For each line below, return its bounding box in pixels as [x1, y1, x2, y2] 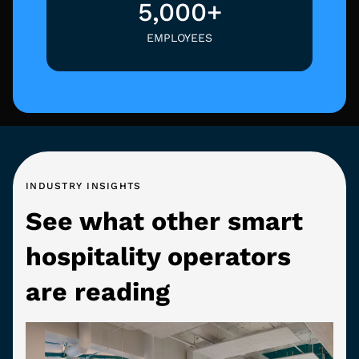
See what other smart [26, 205, 303, 236]
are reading [26, 276, 170, 307]
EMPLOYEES [146, 30, 213, 44]
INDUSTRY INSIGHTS [26, 179, 142, 192]
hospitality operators [26, 240, 291, 272]
